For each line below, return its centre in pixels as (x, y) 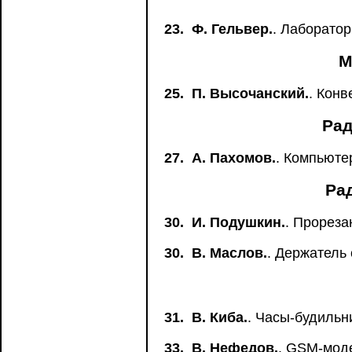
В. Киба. (220, 317)
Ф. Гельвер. (232, 29)
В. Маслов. (229, 253)
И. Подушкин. (238, 222)
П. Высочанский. (250, 93)
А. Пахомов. (234, 158)
